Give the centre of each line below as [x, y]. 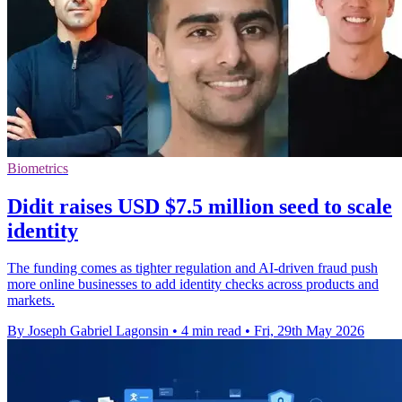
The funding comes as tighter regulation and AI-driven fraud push [192, 268]
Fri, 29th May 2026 [309, 331]
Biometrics [38, 168]
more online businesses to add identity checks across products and [193, 284]
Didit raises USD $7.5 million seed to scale [200, 206]
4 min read [211, 331]
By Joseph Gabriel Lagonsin [88, 331]
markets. [31, 301]
